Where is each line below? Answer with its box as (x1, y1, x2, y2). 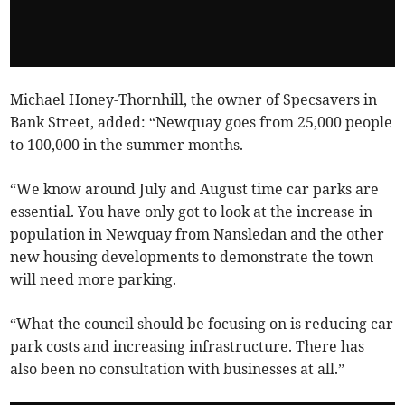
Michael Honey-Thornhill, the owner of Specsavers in (10, 90, 378, 109)
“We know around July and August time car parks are (10, 180, 380, 199)
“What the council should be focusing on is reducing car (10, 315, 394, 334)
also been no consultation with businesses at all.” (10, 360, 345, 379)
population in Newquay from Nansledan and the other (10, 225, 385, 244)
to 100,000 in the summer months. (10, 136, 244, 155)
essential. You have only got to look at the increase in (10, 202, 373, 221)
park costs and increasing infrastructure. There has (10, 337, 365, 356)
